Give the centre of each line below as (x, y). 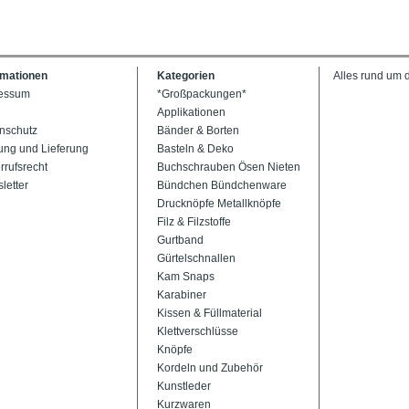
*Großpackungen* (202, 94)
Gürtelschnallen (196, 258)
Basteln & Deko (195, 149)
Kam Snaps (186, 277)
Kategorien (186, 76)
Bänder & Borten (198, 131)
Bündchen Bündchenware (222, 185)
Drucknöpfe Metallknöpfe (219, 204)
